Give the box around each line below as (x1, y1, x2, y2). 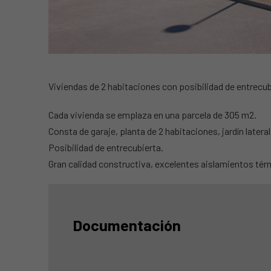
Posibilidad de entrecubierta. (48, 141, 163, 153)
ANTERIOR (18, 44, 66, 55)
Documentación (73, 215, 181, 234)
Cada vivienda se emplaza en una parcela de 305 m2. (48, 108, 256, 120)
